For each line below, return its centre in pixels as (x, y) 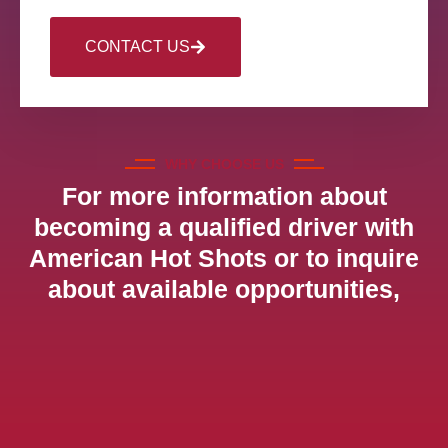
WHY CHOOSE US (224, 163)
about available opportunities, (224, 288)
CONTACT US (137, 46)
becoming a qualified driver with (224, 226)
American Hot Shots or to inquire (224, 257)
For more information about (224, 195)
